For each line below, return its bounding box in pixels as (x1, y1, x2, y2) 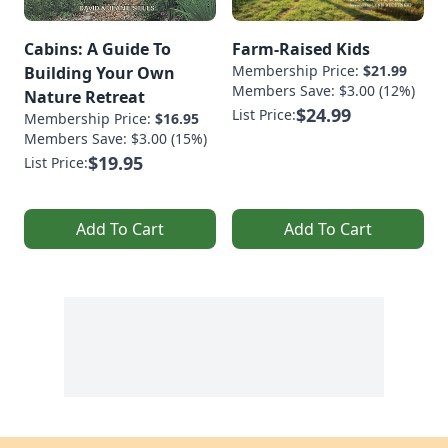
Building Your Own (24, 61, 175, 84)
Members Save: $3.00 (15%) (24, 128, 207, 148)
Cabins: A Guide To (24, 37, 171, 60)
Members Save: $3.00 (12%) (232, 80, 415, 100)
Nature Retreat (24, 85, 145, 108)
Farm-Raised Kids (232, 37, 370, 60)
